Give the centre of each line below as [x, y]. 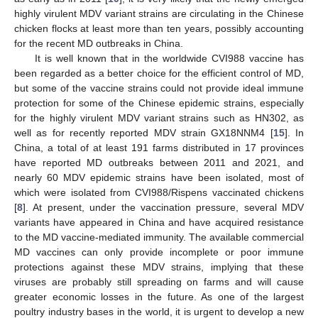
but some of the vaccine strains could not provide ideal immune [159, 88]
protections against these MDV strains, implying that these [159, 267]
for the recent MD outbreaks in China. [99, 43]
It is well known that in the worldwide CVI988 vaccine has [169, 58]
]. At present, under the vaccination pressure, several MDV [163, 207]
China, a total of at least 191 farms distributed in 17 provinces [159, 147]
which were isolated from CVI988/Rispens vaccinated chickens [159, 192]
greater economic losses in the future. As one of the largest [159, 296]
